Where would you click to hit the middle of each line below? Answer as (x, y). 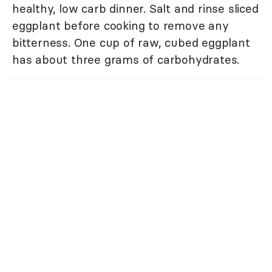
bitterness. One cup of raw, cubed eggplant (131, 42)
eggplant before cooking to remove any (121, 25)
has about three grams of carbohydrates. (126, 59)
